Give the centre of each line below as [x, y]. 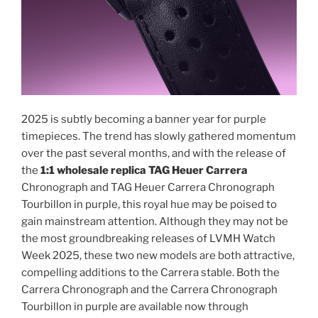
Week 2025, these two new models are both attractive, [158, 256]
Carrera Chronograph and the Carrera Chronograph [149, 290]
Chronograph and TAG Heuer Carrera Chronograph [148, 188]
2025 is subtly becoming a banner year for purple [144, 120]
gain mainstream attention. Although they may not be [155, 222]
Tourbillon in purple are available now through [135, 307]
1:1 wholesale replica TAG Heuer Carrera [144, 171]
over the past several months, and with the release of [154, 154]
